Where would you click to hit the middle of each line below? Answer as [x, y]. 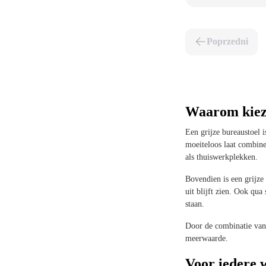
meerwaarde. [207, 238]
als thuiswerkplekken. [221, 157]
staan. [195, 204]
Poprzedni [227, 41]
